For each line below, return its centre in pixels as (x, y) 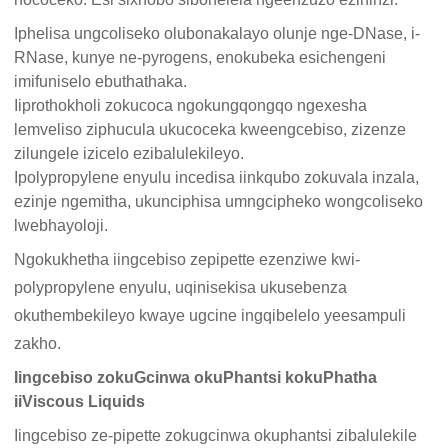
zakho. (38, 344)
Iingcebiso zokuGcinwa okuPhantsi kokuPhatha (196, 378)
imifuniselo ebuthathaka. (101, 82)
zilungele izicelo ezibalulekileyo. (129, 154)
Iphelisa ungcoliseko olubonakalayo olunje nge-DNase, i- (217, 34)
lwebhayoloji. (61, 226)
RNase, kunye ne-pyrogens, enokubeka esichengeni (200, 58)
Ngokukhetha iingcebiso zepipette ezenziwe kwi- (187, 260)
